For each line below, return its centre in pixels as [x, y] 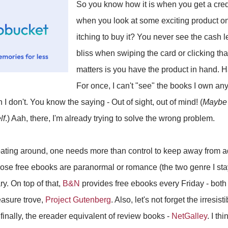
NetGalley [189, 216]
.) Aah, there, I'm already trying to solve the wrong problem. [110, 118]
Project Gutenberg [78, 200]
